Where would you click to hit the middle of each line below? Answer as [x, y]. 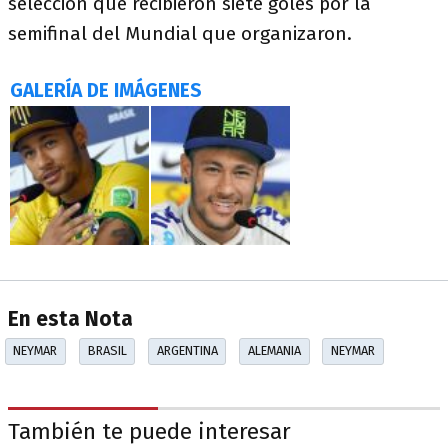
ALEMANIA [274, 351]
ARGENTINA [187, 351]
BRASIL [107, 351]
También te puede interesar [149, 432]
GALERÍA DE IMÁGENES [106, 90]
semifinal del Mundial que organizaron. [180, 33]
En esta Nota [70, 320]
